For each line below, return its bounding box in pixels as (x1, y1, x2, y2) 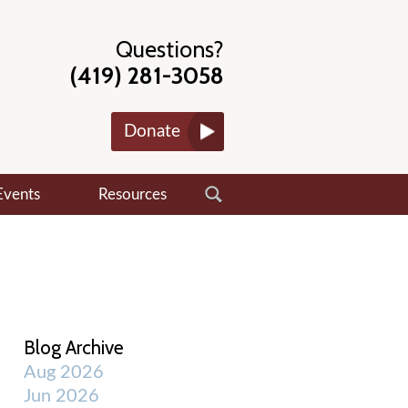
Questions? (116, 36, 224, 63)
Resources (97, 187, 167, 202)
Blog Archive (24, 336, 124, 359)
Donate (124, 123, 180, 140)
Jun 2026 (24, 387, 99, 405)
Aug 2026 (24, 363, 104, 382)
